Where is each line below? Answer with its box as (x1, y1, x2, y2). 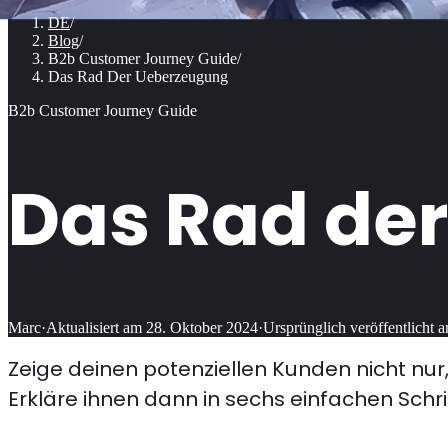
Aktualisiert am (46, 318, 142, 336)
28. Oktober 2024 (146, 318, 258, 336)
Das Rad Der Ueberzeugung (48, 68, 228, 85)
